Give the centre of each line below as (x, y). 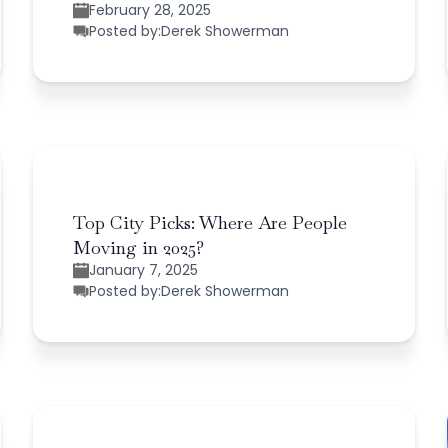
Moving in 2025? (139, 247)
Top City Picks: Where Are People (210, 222)
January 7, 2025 (144, 269)
